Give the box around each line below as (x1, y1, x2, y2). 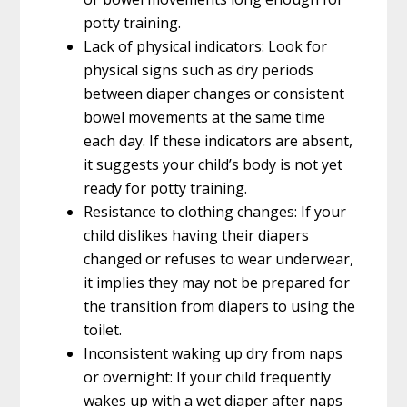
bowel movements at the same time (84, 106, 326, 127)
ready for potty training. (84, 177, 248, 198)
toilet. (84, 319, 123, 340)
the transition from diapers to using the (84, 295, 356, 316)
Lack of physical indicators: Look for (84, 35, 328, 56)
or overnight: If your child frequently (84, 366, 332, 387)
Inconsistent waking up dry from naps (84, 342, 343, 363)
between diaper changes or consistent (84, 83, 345, 104)
